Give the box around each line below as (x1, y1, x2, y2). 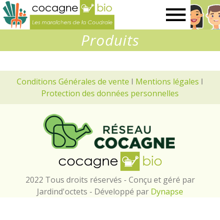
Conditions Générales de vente (17, 76, 129, 87)
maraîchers (114, 39, 157, 50)
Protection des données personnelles (41, 88, 179, 99)
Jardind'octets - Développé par (37, 186, 151, 197)
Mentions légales (136, 76, 199, 87)
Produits (81, 30, 139, 50)
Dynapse (151, 186, 183, 197)
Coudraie (114, 127, 149, 138)
